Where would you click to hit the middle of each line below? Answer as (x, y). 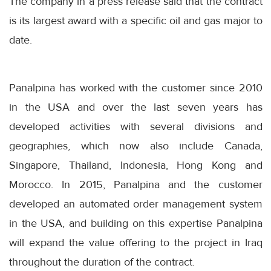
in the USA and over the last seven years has (136, 107)
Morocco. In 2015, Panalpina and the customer (136, 184)
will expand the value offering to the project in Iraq (136, 242)
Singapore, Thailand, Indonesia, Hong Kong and (136, 165)
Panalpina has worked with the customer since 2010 (136, 87)
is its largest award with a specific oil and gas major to (136, 20)
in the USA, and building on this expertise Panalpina (136, 223)
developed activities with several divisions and (136, 126)
